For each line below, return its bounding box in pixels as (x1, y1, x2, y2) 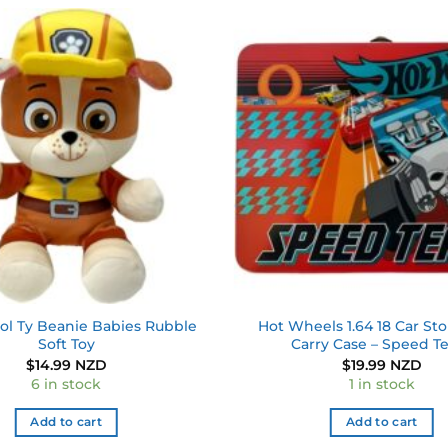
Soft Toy (37, 335, 95, 354)
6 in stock (31, 375, 102, 394)
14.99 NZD (34, 355, 107, 374)
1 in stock (348, 375, 415, 394)
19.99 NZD (350, 355, 422, 374)
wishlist (154, 70, 200, 85)
